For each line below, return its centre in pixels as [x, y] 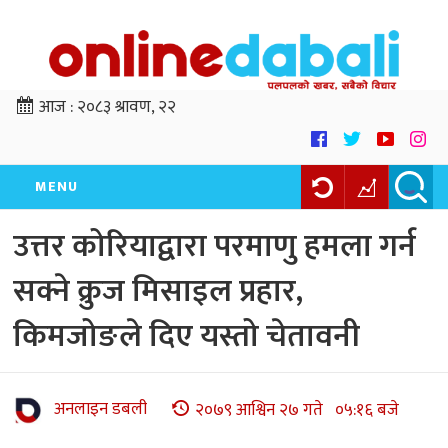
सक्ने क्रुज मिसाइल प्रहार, [158, 292]
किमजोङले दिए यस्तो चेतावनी [186, 337]
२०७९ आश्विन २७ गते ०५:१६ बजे [297, 409]
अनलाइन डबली [100, 409]
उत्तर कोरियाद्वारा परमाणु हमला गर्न [214, 247]
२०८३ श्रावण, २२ [126, 107]
